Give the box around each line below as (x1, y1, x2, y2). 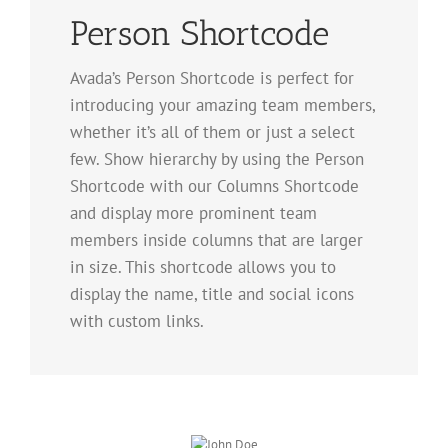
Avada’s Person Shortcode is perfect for (70, 67, 354, 90)
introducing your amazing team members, (70, 94, 375, 117)
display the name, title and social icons (70, 283, 354, 306)
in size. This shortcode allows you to (70, 256, 336, 279)
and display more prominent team (70, 202, 317, 225)
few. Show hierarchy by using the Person (70, 148, 364, 171)
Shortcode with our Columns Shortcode (70, 175, 359, 198)
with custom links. (70, 310, 204, 333)
